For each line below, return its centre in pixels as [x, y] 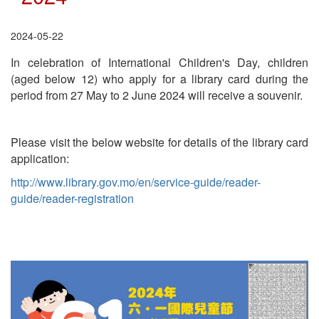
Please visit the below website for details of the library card [159, 142]
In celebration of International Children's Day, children [159, 62]
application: [40, 158]
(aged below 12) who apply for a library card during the [159, 78]
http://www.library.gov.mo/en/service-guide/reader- [136, 182]
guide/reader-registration [72, 198]
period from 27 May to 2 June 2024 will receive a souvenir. [157, 95]
